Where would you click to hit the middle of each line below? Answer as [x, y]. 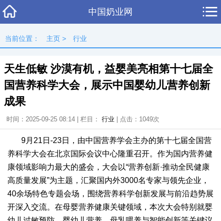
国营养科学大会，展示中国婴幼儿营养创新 [107, 85]
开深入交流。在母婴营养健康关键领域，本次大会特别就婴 [110, 207]
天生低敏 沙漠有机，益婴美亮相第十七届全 [109, 69]
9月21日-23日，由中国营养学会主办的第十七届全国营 [116, 140]
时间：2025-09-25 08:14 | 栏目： [54, 119]
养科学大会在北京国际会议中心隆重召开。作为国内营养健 [110, 154]
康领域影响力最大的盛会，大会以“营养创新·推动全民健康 [109, 167]
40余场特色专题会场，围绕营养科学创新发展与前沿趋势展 [110, 194]
